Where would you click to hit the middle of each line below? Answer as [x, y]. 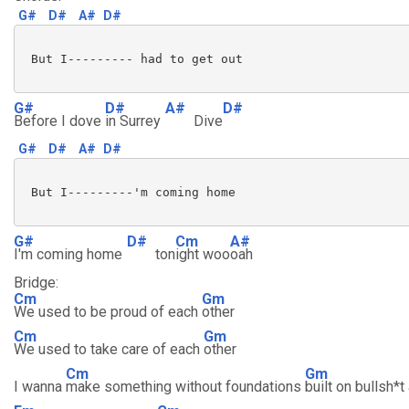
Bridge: [36, 283]
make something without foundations [185, 387]
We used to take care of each [109, 349]
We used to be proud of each [108, 312]
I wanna [40, 387]
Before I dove [59, 121]
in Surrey [133, 121]
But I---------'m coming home [130, 192]
